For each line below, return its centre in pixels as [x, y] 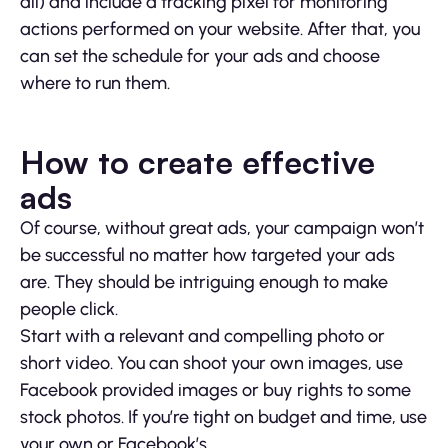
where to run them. [95, 83]
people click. [69, 309]
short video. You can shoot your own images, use [211, 363]
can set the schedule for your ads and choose [200, 56]
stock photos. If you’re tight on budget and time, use [223, 417]
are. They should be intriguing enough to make [204, 282]
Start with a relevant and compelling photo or [202, 336]
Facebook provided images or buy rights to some [215, 390]
